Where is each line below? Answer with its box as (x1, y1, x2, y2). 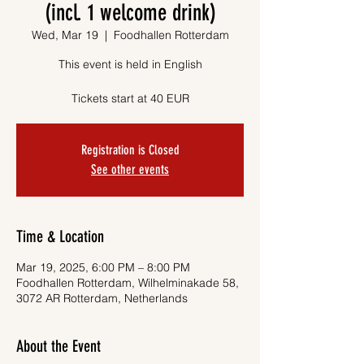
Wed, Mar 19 (31, 28, 98, 42)
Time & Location (16, 227, 104, 246)
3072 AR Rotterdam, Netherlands (16, 291, 188, 305)
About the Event (16, 336, 101, 356)
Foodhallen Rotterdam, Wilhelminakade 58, (16, 275, 239, 290)
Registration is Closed (80, 142, 180, 158)
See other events (91, 162, 169, 177)
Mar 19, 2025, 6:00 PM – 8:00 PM (16, 260, 190, 275)
